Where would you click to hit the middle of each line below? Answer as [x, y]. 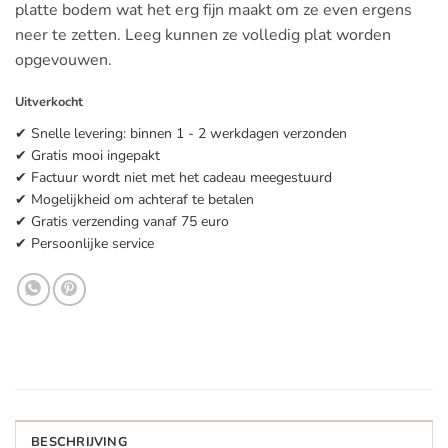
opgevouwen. [63, 60]
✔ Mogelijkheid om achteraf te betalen [134, 199]
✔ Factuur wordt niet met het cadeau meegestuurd [173, 177]
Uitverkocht [49, 101]
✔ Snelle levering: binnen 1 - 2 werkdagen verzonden [181, 133]
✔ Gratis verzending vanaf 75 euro [122, 221]
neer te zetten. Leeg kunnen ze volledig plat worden [203, 35]
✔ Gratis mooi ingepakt [87, 155]
